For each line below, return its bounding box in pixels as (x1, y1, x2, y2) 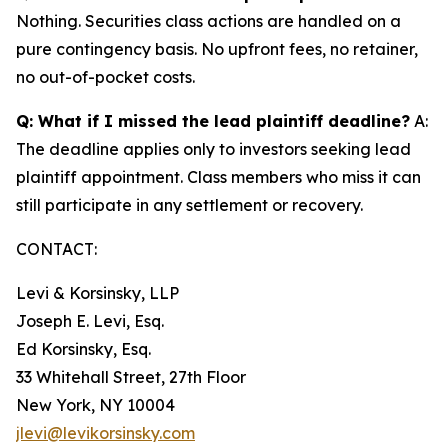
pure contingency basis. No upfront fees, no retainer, (16, 39, 418, 59)
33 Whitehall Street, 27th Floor (16, 367, 246, 387)
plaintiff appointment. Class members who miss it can (16, 167, 421, 187)
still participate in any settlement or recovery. (16, 195, 363, 215)
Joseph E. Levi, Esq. (16, 311, 164, 331)
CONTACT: (16, 239, 97, 259)
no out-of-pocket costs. (16, 67, 195, 87)
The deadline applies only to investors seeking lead (16, 139, 411, 159)
